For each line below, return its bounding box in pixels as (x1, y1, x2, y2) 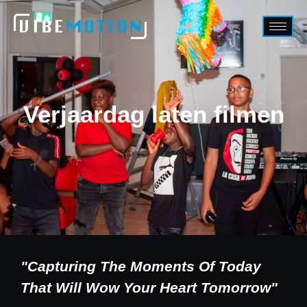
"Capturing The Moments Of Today (21, 258, 261, 274)
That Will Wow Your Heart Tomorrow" (21, 280, 278, 295)
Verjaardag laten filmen (23, 101, 284, 127)
